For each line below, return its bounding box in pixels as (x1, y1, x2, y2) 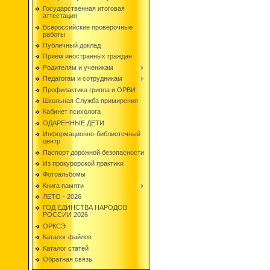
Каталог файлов (43, 233, 92, 241)
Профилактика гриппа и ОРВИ (43, 86, 136, 93)
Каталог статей (43, 244, 89, 252)
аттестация (43, 12, 77, 20)
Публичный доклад (43, 42, 101, 49)
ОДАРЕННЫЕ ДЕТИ (43, 119, 104, 127)
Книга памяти (43, 181, 84, 189)
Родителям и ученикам (43, 63, 113, 71)
